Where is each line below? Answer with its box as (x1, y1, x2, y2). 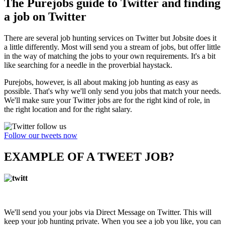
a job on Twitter (4, 10, 86, 24)
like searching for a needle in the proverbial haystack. (4, 61, 172, 70)
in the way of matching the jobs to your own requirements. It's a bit (4, 52, 215, 61)
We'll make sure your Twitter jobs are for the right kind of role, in (4, 96, 210, 105)
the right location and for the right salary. (4, 105, 132, 114)
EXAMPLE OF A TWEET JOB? (4, 150, 174, 164)
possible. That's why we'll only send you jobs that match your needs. (4, 87, 221, 96)
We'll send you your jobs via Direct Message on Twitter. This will (4, 208, 211, 216)
